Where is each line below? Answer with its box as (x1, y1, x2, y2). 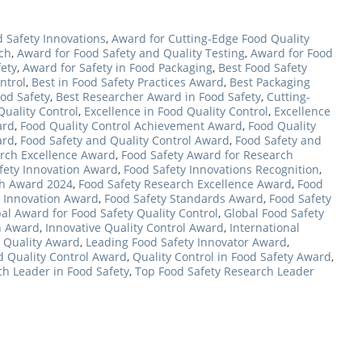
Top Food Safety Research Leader (135, 263, 314, 280)
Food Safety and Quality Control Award (20, 133, 229, 149)
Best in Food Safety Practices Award (32, 74, 224, 90)
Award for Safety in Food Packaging (23, 60, 213, 76)
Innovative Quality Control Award (45, 220, 224, 236)
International (229, 220, 300, 236)
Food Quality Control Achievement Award (20, 118, 242, 134)
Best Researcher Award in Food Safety (56, 89, 261, 105)
